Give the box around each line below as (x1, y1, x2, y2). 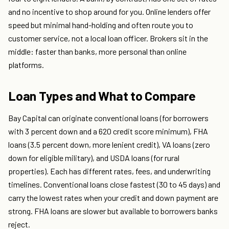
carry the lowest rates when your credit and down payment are (8, 193, 218, 203)
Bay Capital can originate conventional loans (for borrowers (8, 113, 209, 123)
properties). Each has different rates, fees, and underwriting (8, 166, 211, 176)
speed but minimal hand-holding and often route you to (8, 20, 193, 30)
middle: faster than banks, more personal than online (8, 47, 187, 57)
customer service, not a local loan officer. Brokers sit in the (8, 33, 208, 43)
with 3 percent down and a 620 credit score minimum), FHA (8, 126, 208, 136)
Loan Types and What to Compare (8, 88, 196, 104)
